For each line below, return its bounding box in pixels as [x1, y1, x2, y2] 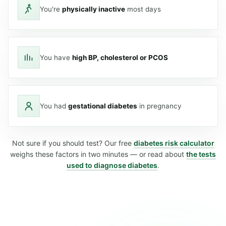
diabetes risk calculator [133, 139, 214, 147]
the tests [186, 150, 216, 158]
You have [40, 53, 72, 62]
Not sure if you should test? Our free [12, 139, 134, 147]
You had [40, 101, 68, 110]
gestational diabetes [68, 101, 137, 110]
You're [40, 5, 62, 13]
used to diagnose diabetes [67, 161, 157, 169]
